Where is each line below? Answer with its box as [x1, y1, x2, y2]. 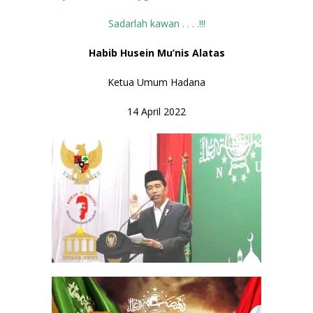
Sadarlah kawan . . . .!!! [108, 17, 205, 31]
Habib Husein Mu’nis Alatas [88, 46, 225, 60]
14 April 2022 [127, 105, 186, 119]
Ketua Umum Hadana [108, 75, 205, 89]
